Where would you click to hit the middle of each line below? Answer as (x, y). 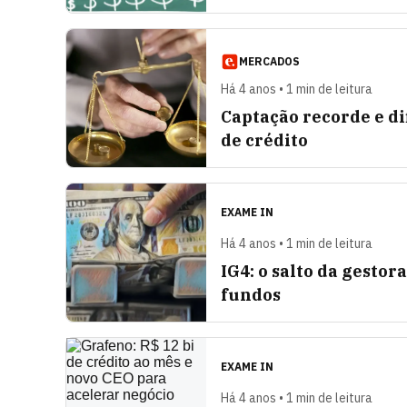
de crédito (264, 140)
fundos (251, 295)
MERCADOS (269, 61)
